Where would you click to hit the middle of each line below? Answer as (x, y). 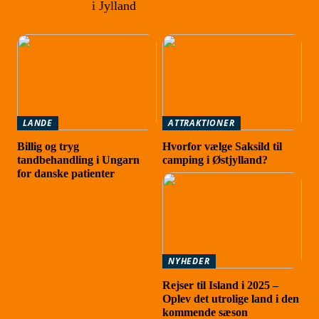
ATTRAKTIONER (202, 122)
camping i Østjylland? (215, 160)
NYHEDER (189, 261)
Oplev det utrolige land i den (231, 298)
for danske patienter (66, 174)
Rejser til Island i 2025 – (221, 285)
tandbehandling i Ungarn (79, 160)
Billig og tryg (48, 147)
